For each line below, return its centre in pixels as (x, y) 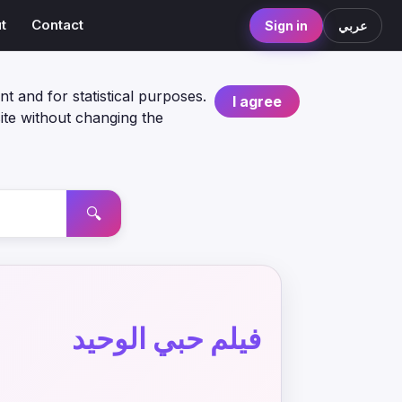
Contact (58, 25)
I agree (257, 101)
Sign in (286, 25)
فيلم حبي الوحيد (166, 339)
